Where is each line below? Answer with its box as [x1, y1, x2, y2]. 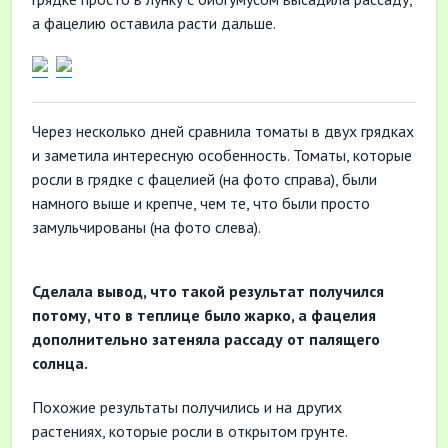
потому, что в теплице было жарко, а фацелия [32, 305, 376, 325]
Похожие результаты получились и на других [32, 397, 342, 417]
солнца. [32, 353, 88, 373]
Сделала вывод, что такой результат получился [32, 281, 384, 301]
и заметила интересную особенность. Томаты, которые [32, 145, 412, 165]
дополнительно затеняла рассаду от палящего [32, 329, 380, 349]
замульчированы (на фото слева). [32, 217, 261, 237]
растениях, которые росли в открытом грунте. [32, 421, 348, 441]
